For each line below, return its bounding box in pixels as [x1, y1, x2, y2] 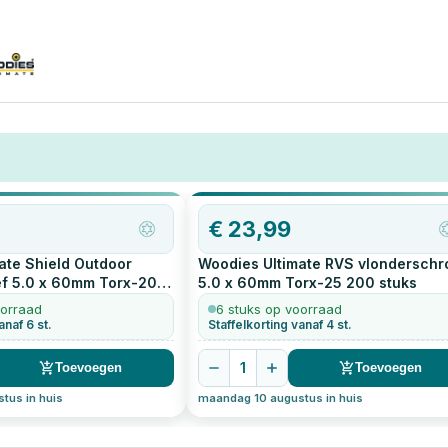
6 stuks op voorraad [215, 300, 342, 317]
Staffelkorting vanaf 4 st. [207, 316, 352, 332]
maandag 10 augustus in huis [197, 390, 363, 405]
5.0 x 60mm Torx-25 [197, 273, 342, 291]
